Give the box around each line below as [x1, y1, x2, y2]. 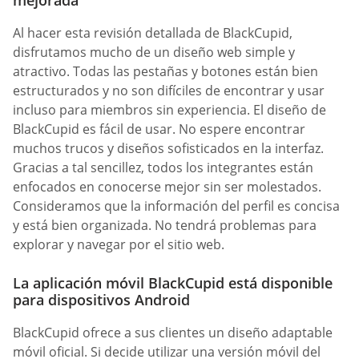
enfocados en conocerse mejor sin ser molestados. [13, 178, 321, 196]
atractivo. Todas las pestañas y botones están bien [13, 63, 318, 81]
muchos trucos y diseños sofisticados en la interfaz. [13, 139, 324, 158]
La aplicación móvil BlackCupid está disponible [13, 272, 333, 292]
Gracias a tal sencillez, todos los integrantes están [13, 159, 313, 177]
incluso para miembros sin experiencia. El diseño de [13, 101, 326, 119]
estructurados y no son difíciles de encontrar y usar [13, 82, 325, 100]
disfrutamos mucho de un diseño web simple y [13, 43, 295, 62]
